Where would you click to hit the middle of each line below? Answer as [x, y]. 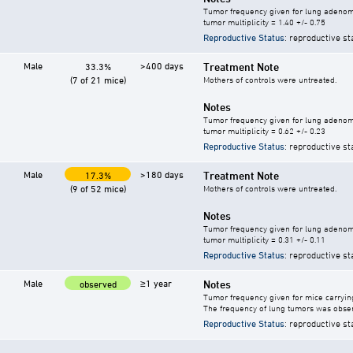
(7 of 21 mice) [98, 80]
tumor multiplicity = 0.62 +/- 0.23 [264, 131]
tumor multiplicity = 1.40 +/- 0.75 [264, 22]
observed [98, 284]
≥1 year [156, 283]
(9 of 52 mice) [98, 189]
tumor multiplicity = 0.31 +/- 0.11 [264, 240]
